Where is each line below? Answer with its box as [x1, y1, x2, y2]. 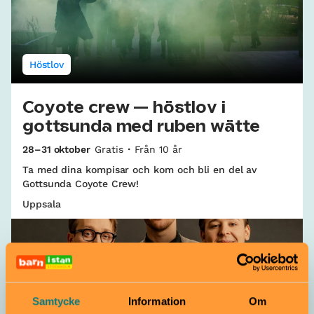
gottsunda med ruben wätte [22, 119, 261, 135]
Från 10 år [134, 144, 182, 156]
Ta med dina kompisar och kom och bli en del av [22, 164, 257, 176]
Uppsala [22, 198, 61, 210]
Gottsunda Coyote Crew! [22, 178, 139, 190]
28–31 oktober [22, 144, 90, 156]
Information [128, 294, 186, 307]
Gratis [94, 144, 123, 156]
